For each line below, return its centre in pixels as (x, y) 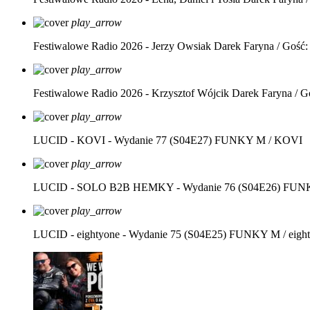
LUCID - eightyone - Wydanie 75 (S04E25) (130, 234)
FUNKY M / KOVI (258, 140)
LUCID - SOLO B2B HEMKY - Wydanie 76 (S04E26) (157, 187)
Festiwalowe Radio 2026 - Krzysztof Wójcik (131, 93)
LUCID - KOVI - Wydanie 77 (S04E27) (122, 140)
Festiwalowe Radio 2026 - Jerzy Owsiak (122, 46)
